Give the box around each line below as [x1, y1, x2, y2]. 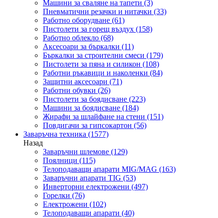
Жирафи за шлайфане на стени [43, 112, 145, 121]
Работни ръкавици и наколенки [43, 69, 148, 77]
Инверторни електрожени [43, 182, 129, 191]
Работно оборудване [43, 16, 110, 24]
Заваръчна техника [23, 130, 88, 138]
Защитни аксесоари [43, 77, 108, 86]
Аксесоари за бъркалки [43, 42, 122, 51]
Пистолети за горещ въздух [43, 25, 134, 33]
